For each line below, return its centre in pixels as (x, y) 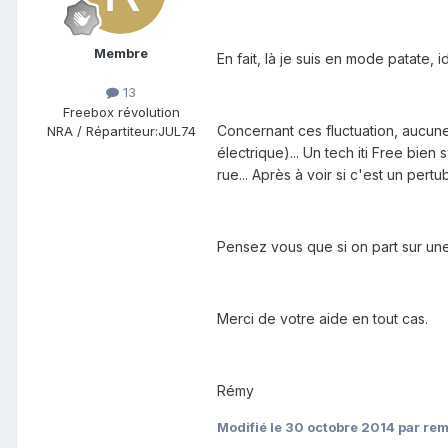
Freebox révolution (121, 111)
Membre (121, 53)
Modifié (243, 426)
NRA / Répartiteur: (102, 130)
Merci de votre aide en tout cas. (322, 318)
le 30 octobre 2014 (332, 426)
